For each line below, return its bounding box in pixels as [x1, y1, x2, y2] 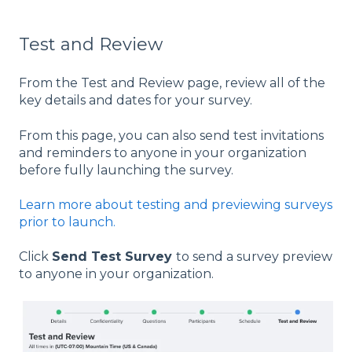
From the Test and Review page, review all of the [19, 75, 325, 91]
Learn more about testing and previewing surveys [19, 197, 332, 213]
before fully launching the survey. [19, 162, 233, 178]
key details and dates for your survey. [19, 93, 252, 108]
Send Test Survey [52, 249, 176, 265]
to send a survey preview [176, 249, 332, 265]
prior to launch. [19, 214, 115, 230]
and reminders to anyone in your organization [19, 145, 306, 160]
